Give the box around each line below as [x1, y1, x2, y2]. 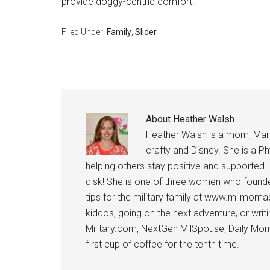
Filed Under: [61, 27, 107, 37]
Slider [135, 27, 157, 37]
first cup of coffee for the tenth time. [86, 238, 239, 250]
